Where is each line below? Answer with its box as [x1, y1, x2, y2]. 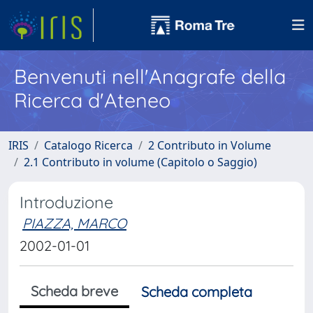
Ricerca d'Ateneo [14, 87, 170, 112]
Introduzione [20, 192, 113, 212]
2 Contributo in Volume [148, 138, 271, 153]
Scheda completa [141, 283, 252, 300]
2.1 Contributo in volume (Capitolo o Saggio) [24, 154, 257, 170]
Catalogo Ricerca [44, 138, 133, 153]
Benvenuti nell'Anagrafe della [14, 64, 286, 89]
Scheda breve [31, 282, 118, 300]
